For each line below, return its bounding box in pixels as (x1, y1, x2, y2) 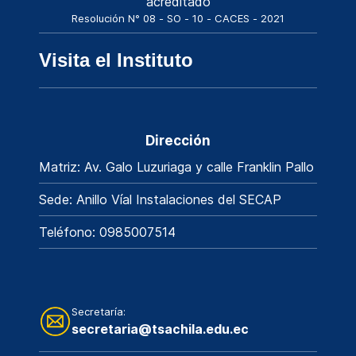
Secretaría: (72, 304, 126, 318)
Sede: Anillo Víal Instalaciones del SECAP (39, 191, 281, 207)
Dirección (145, 132, 211, 149)
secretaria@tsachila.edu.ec (72, 320, 249, 337)
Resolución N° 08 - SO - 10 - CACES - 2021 (72, 11, 284, 25)
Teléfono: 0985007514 (39, 223, 176, 240)
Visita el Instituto (39, 48, 193, 71)
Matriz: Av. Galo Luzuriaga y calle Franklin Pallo (39, 158, 314, 175)
